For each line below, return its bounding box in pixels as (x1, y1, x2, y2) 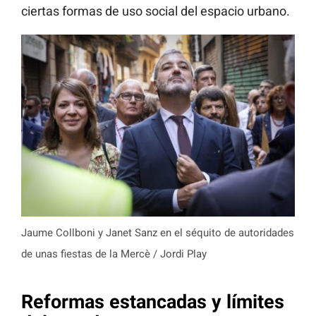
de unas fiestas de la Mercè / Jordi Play (21, 248, 207, 261)
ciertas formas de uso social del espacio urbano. (21, 3, 290, 18)
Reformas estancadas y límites (21, 290, 284, 313)
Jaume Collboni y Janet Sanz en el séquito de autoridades (21, 226, 294, 240)
